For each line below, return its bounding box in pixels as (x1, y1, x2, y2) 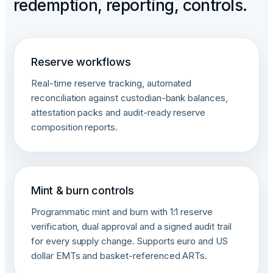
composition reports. (31, 121, 118, 133)
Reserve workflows (31, 55, 131, 68)
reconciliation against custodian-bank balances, (31, 92, 228, 104)
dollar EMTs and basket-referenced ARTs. (31, 250, 208, 261)
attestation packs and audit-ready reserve (31, 107, 206, 118)
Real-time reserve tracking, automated (31, 77, 192, 89)
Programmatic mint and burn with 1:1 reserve (31, 206, 213, 218)
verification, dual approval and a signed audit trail (31, 221, 232, 232)
